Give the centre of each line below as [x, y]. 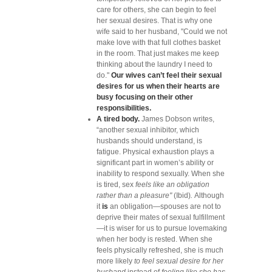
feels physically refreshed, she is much [160, 250]
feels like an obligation [172, 185]
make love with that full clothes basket [158, 42]
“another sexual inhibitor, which [148, 130]
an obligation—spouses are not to [165, 206]
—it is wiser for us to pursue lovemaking [162, 228]
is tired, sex [116, 185]
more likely [115, 261]
